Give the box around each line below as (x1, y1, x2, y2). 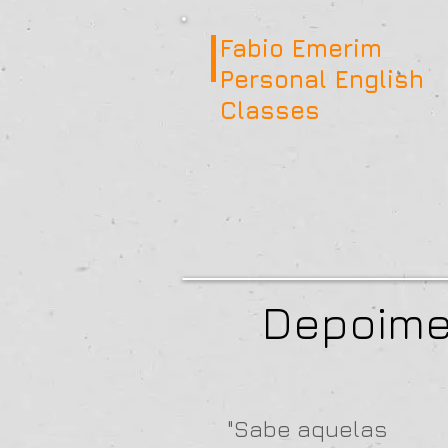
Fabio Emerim (220, 34, 390, 62)
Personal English (220, 65, 424, 93)
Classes (220, 96, 320, 124)
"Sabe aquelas (227, 415, 387, 442)
